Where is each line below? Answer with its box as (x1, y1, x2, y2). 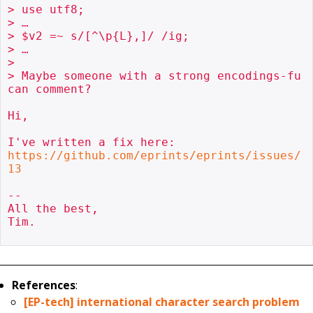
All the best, (8, 201, 99, 215)
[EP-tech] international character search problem (24, 294, 300, 310)
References (12, 277, 76, 293)
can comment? (8, 82, 92, 96)
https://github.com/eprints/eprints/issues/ (8, 148, 301, 162)
